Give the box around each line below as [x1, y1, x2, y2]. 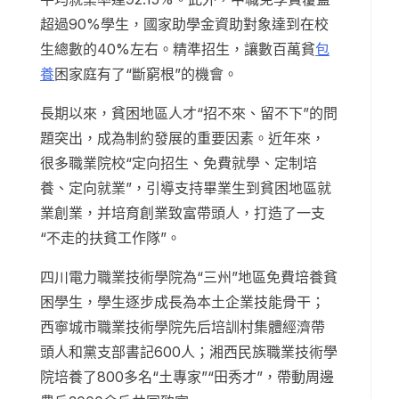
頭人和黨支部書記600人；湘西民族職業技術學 [40, 343, 338, 362]
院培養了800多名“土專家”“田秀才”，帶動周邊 [40, 368, 334, 387]
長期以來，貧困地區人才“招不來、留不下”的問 [40, 104, 338, 123]
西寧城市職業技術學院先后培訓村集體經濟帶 [40, 318, 325, 337]
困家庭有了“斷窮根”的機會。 [54, 65, 238, 84]
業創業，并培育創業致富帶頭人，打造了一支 [40, 204, 325, 223]
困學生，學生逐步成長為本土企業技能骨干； [40, 293, 325, 312]
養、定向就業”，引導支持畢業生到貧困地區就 [40, 179, 331, 198]
